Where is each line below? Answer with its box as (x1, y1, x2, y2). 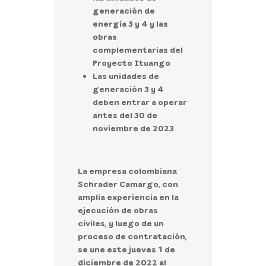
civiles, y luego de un (77, 217, 164, 228)
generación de (92, 5, 155, 15)
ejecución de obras (77, 204, 158, 215)
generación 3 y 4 (92, 83, 164, 94)
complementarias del (92, 44, 183, 55)
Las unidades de (92, 70, 159, 81)
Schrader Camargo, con (77, 178, 178, 189)
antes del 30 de (92, 109, 157, 120)
